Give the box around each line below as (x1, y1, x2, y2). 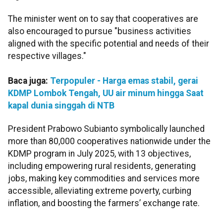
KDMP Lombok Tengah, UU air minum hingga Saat (8, 88, 204, 99)
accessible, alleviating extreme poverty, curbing (8, 186, 191, 196)
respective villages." (8, 51, 86, 61)
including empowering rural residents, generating (8, 161, 196, 171)
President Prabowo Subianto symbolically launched (8, 124, 205, 134)
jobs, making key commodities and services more (8, 173, 200, 184)
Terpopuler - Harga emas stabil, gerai (50, 76, 198, 86)
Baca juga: (8, 76, 50, 86)
